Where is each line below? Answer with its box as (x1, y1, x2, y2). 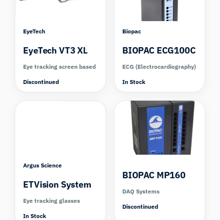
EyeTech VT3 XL (23, 45, 88, 56)
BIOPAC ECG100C (122, 45, 196, 56)
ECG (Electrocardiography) (122, 63, 196, 71)
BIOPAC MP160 (122, 169, 186, 181)
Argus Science (23, 161, 62, 169)
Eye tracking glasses (23, 196, 81, 204)
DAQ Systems (122, 187, 160, 195)
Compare (67, 86, 93, 94)
